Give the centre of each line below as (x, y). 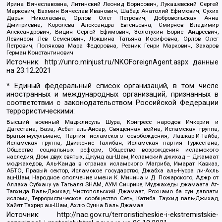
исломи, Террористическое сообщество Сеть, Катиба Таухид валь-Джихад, (112, 198)
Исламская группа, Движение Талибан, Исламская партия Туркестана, (112, 143)
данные (203, 62)
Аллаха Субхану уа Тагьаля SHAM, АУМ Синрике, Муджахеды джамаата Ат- (112, 184)
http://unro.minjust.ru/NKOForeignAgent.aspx (116, 62)
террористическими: (41, 111)
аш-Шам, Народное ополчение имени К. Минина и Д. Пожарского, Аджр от (112, 177)
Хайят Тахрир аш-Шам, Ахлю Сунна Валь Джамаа (75, 205)
